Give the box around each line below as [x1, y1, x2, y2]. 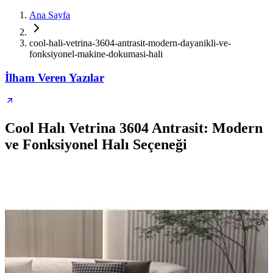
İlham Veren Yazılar [5, 71, 104, 84]
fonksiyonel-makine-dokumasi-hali [29, 49, 163, 59]
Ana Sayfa [29, 10, 70, 20]
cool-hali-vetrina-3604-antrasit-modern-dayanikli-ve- [29, 38, 231, 48]
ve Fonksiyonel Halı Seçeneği [5, 136, 187, 153]
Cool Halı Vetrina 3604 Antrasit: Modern [5, 120, 263, 136]
